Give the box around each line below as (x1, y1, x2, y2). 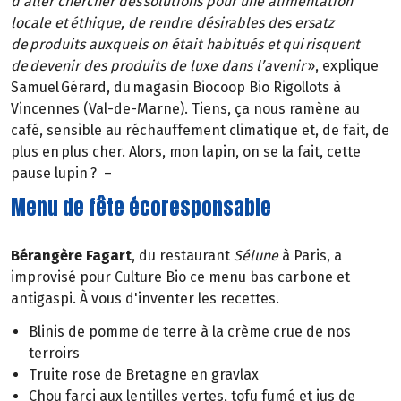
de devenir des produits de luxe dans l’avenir (11, 57, 305, 75)
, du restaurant (132, 246, 234, 264)
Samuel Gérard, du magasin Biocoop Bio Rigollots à (11, 79, 341, 97)
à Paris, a (282, 246, 342, 264)
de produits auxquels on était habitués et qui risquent (11, 36, 360, 54)
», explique (305, 57, 379, 75)
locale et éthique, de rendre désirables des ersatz (11, 14, 334, 32)
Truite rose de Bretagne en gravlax (29, 365, 259, 383)
